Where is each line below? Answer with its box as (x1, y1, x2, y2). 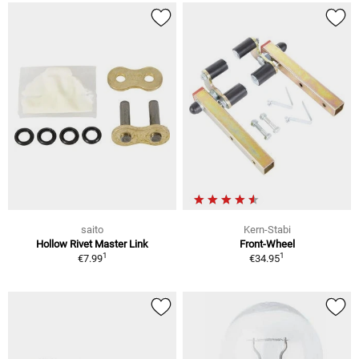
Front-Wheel (239, 237, 295, 250)
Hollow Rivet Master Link (36, 237, 148, 250)
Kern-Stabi (243, 223, 291, 236)
